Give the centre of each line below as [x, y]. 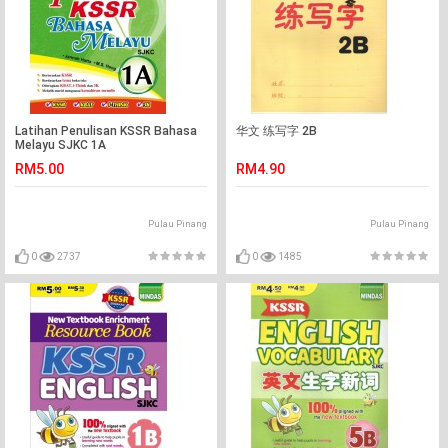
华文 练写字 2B [277, 131]
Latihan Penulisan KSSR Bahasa [106, 131]
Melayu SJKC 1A [60, 145]
